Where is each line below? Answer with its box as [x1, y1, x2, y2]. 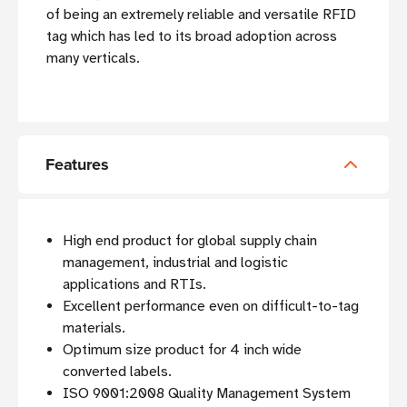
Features [45, 153, 109, 177]
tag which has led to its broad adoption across [46, 27, 337, 46]
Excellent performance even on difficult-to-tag [63, 297, 360, 316]
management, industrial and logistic [63, 253, 289, 273]
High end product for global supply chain [63, 232, 318, 251]
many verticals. [46, 49, 140, 68]
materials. [63, 319, 126, 338]
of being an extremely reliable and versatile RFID [46, 5, 356, 25]
